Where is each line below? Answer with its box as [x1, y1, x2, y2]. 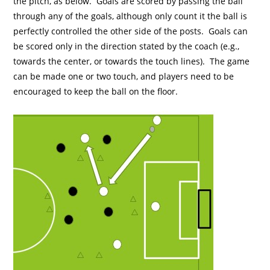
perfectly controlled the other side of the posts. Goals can [13, 25, 248, 37]
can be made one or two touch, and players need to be [13, 71, 234, 83]
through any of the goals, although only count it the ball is [13, 10, 248, 22]
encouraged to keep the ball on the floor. [13, 86, 178, 98]
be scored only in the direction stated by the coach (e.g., [13, 40, 240, 52]
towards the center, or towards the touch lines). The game [13, 55, 250, 67]
